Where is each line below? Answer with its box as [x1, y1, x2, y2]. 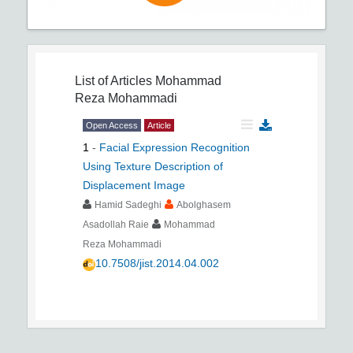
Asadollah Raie [83, 219, 149, 231]
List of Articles [75, 74, 152, 88]
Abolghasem [176, 199, 231, 211]
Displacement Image [83, 179, 185, 192]
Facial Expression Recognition [99, 141, 250, 154]
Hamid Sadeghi [95, 199, 162, 211]
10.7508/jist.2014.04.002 [95, 257, 219, 270]
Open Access [86, 121, 138, 131]
